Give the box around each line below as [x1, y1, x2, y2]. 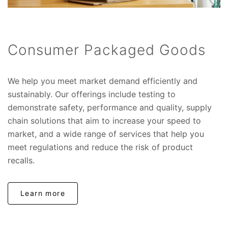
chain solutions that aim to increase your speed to [8, 115, 201, 126]
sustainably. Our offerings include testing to [8, 89, 176, 99]
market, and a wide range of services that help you [8, 128, 204, 139]
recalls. [8, 155, 35, 165]
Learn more [20, 188, 65, 197]
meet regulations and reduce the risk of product [8, 141, 193, 152]
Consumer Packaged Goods [8, 41, 206, 59]
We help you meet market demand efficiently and [8, 75, 197, 86]
